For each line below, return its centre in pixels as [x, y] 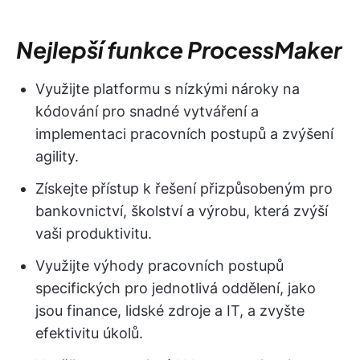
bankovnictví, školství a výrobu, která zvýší [182, 211]
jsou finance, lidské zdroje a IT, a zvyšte [170, 311]
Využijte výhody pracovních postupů [160, 266]
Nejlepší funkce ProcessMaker [179, 50]
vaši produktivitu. [94, 234]
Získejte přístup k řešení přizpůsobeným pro [184, 189]
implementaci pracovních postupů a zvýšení [184, 134]
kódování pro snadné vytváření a [147, 112]
